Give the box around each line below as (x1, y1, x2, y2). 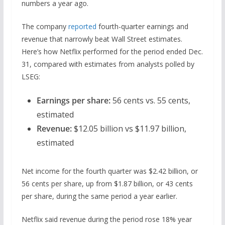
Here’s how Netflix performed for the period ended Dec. (21, 46, 203, 56)
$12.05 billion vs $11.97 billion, (71, 123, 186, 134)
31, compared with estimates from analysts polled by (21, 59, 194, 69)
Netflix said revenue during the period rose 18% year (21, 214, 192, 224)
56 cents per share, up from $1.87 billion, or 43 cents (21, 178, 193, 188)
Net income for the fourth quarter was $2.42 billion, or (21, 166, 198, 176)
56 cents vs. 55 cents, (112, 94, 190, 106)
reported (68, 21, 96, 31)
